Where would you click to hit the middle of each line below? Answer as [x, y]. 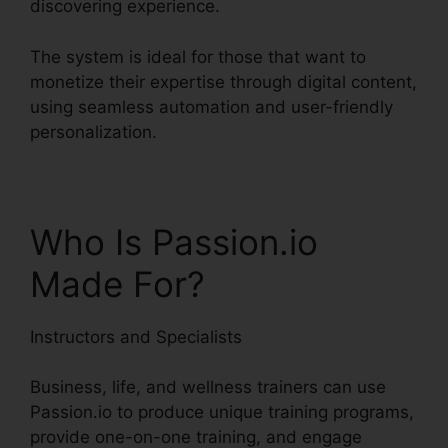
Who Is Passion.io [174, 241]
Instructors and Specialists [136, 336]
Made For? [117, 283]
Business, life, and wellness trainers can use [208, 387]
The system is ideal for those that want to [198, 56]
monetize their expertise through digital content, [223, 81]
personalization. [93, 131]
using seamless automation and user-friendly [211, 106]
